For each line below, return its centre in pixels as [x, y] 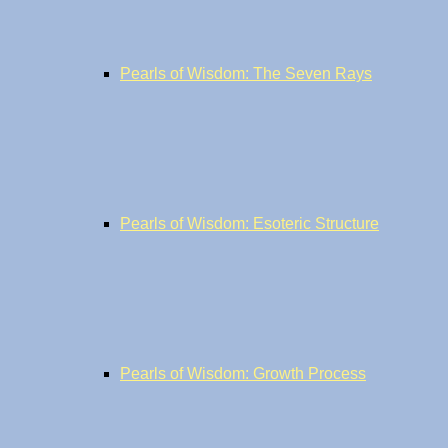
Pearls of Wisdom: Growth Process [243, 373]
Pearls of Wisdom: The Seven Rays [246, 73]
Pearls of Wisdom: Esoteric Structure [249, 223]
